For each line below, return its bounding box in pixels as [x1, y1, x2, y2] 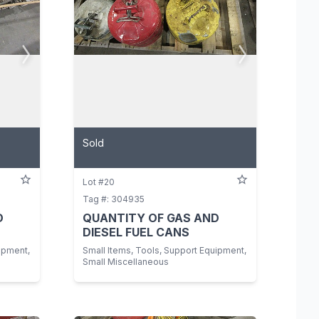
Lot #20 [83, 176, 115, 187]
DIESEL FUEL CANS [83, 224, 189, 239]
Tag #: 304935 [83, 193, 145, 204]
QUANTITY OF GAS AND [83, 210, 219, 225]
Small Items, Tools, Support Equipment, [83, 244, 246, 256]
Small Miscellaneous [83, 256, 169, 267]
